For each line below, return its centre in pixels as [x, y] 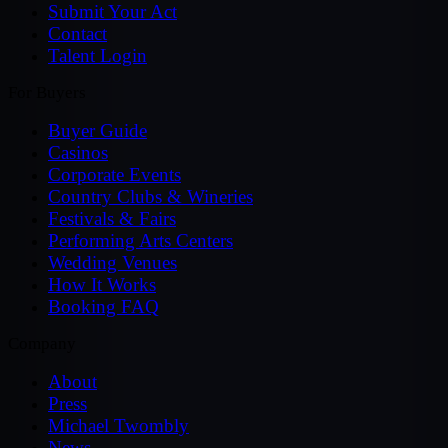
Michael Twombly [118, 425]
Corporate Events [114, 174]
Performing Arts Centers [140, 240]
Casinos [78, 152]
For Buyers [47, 92]
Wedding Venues [112, 262]
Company [42, 343]
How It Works [102, 284]
